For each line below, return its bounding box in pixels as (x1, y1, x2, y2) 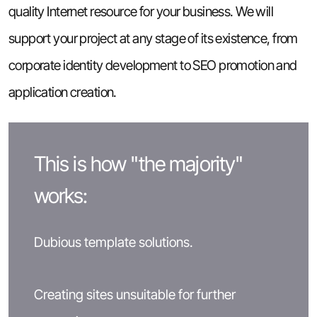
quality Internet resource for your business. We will (8, 3, 274, 21)
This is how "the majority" (33, 151, 243, 177)
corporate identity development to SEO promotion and (8, 57, 297, 74)
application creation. (8, 83, 117, 101)
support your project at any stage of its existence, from (8, 30, 298, 47)
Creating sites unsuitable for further (33, 285, 236, 303)
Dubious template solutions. (33, 234, 193, 251)
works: (33, 183, 88, 209)
